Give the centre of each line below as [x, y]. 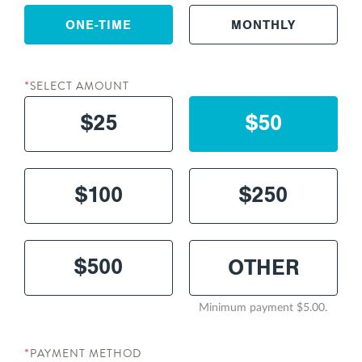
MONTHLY [263, 25]
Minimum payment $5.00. [263, 308]
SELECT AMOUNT [80, 86]
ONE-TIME [99, 25]
